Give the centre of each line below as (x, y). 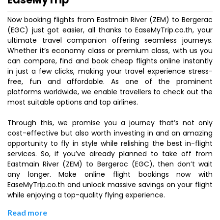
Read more (27, 212)
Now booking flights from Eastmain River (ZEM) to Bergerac (110, 20)
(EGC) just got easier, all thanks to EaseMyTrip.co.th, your (110, 30)
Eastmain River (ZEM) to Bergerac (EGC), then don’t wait (110, 164)
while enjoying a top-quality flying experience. (86, 195)
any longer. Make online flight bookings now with (110, 174)
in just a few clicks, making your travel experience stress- (110, 71)
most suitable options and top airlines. (73, 102)
